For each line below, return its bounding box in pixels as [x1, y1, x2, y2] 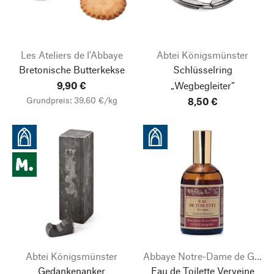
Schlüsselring [172, 64, 232, 75]
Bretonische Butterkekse [18, 64, 125, 75]
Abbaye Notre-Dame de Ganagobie [254, 250, 262, 262]
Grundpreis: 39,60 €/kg [26, 95, 117, 105]
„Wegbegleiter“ [170, 80, 235, 91]
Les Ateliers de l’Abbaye [20, 49, 123, 61]
